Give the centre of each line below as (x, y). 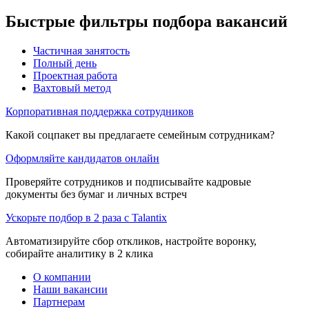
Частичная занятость (81, 50)
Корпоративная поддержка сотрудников (100, 111)
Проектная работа (75, 75)
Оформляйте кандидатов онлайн (82, 158)
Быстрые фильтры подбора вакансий (147, 21)
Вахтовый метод (72, 88)
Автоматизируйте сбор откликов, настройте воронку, (131, 241)
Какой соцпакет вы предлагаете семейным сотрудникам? (140, 134)
